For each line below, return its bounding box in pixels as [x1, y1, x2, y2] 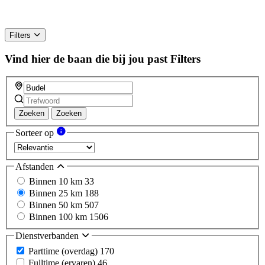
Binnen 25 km [29, 188, 85, 199]
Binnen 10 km [29, 176, 85, 187]
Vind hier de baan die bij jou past [5, 52, 167, 65]
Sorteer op [15, 128, 56, 138]
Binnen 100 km [29, 212, 89, 222]
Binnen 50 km [29, 200, 85, 211]
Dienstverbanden [15, 231, 81, 241]
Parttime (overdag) [28, 245, 100, 256]
